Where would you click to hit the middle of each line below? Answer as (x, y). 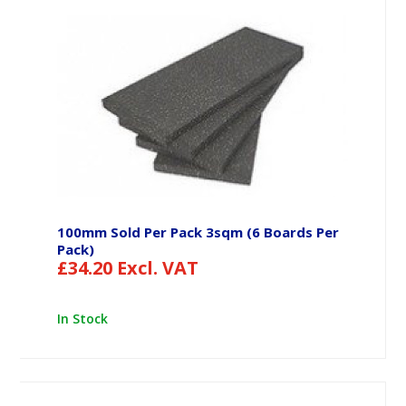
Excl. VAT (157, 268)
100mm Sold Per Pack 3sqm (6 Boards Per (198, 232)
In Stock (84, 319)
